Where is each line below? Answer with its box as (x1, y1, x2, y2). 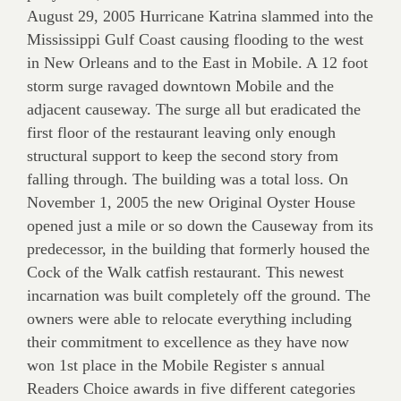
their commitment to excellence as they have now (27, 333, 349, 351)
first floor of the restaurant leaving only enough (27, 124, 336, 141)
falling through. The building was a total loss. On (27, 170, 348, 188)
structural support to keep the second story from (27, 147, 338, 165)
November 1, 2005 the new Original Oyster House (27, 193, 355, 211)
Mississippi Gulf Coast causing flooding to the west (27, 30, 363, 48)
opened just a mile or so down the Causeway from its (27, 217, 373, 235)
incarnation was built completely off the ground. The (27, 286, 371, 304)
